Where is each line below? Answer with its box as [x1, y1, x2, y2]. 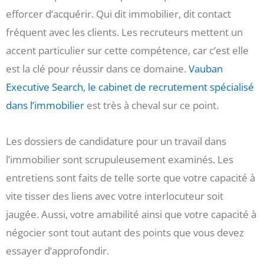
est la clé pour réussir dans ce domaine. [6, 62, 189, 76]
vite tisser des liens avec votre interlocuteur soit [6, 189, 223, 203]
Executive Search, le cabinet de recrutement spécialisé [6, 80, 254, 94]
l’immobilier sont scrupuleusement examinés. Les [6, 152, 233, 166]
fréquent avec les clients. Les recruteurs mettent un [6, 25, 243, 39]
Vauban [189, 62, 223, 76]
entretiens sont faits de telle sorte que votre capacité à [6, 170, 255, 184]
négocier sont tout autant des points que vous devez [6, 225, 244, 239]
